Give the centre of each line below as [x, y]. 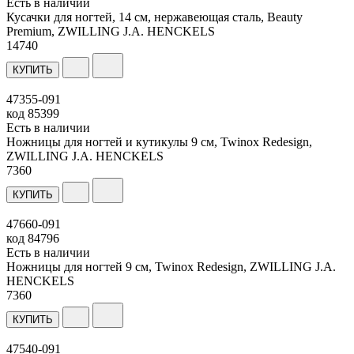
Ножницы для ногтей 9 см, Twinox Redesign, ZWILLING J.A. [171, 266]
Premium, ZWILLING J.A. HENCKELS [111, 31]
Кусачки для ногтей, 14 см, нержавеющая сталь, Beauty [154, 17]
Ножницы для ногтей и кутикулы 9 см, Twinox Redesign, [159, 141]
